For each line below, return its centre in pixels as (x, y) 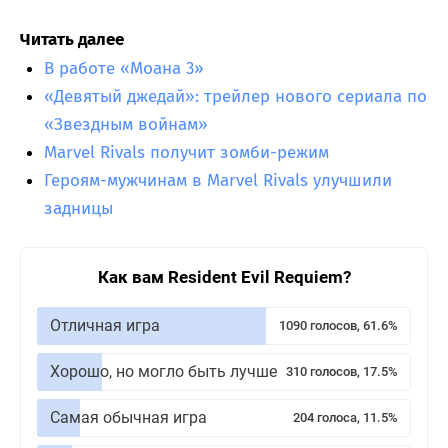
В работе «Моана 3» (124, 68)
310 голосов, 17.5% (342, 371)
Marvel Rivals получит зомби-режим (186, 152)
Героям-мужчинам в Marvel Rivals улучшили (218, 180)
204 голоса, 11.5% (345, 417)
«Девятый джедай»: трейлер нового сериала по (235, 96)
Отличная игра (105, 325)
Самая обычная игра (128, 417)
